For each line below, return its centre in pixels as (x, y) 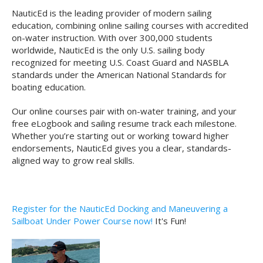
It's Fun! (169, 221)
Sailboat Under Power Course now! (82, 221)
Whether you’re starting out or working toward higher (120, 136)
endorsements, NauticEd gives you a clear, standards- (122, 148)
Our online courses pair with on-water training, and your (124, 111)
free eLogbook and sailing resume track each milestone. (124, 124)
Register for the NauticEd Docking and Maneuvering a (120, 209)
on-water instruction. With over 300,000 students (112, 38)
